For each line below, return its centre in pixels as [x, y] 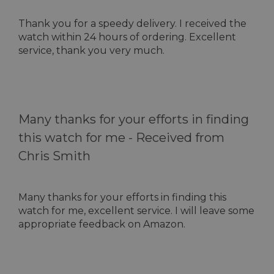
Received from [180, 138]
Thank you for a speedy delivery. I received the [132, 24]
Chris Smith [54, 156]
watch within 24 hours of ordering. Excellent [127, 37]
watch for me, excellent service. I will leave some [136, 211]
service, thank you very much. [91, 50]
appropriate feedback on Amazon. [102, 224]
